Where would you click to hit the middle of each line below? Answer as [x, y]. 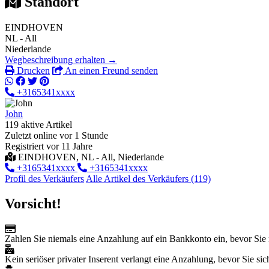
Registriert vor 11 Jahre [49, 146]
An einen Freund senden [110, 70]
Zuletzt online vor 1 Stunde [56, 135]
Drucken [32, 70]
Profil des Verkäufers [44, 178]
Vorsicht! [33, 204]
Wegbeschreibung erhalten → [61, 59]
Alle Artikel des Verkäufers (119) [148, 178]
